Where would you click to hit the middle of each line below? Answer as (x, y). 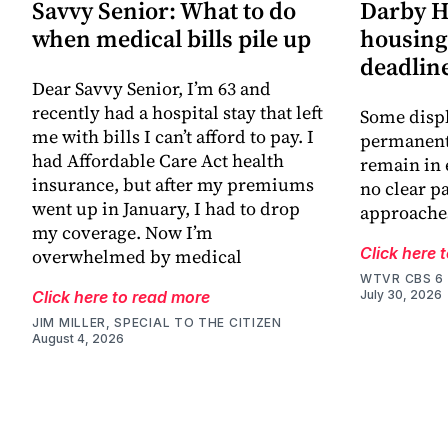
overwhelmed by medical (137, 257)
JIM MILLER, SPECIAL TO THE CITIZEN (157, 323)
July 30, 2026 (401, 295)
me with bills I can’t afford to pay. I (173, 137)
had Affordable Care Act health (158, 161)
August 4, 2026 (78, 339)
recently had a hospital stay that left (177, 113)
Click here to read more (121, 297)
